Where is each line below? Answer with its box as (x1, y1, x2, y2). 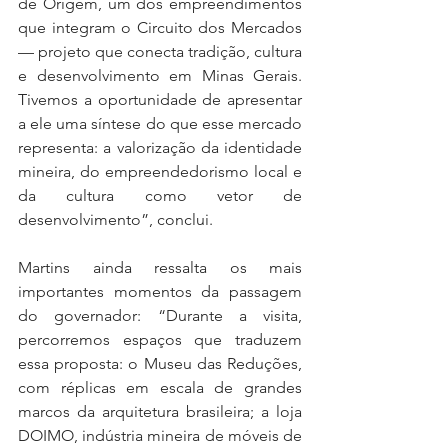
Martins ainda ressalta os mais (18, 257, 302, 277)
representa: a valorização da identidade (18, 137, 302, 157)
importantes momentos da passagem (18, 281, 302, 301)
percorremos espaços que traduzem (18, 329, 302, 349)
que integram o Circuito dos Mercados (18, 17, 302, 37)
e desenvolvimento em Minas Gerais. (18, 65, 302, 85)
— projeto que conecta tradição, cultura (18, 41, 302, 61)
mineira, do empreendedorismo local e (18, 161, 302, 181)
